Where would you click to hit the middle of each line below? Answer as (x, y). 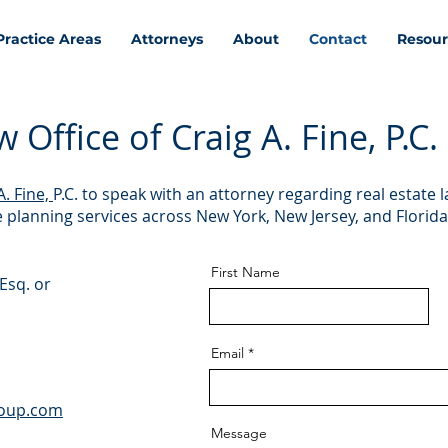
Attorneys (167, 39)
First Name (245, 272)
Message (239, 433)
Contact (338, 39)
